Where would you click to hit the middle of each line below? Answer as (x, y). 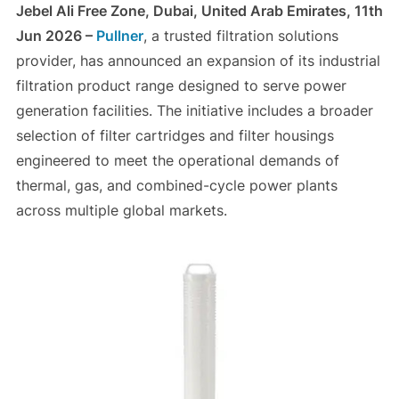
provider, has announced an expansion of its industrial (198, 61)
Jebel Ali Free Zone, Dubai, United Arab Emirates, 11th (199, 11)
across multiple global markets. (121, 211)
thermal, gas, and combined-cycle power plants (176, 186)
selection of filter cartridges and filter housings (175, 136)
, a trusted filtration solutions (240, 36)
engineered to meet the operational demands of (177, 161)
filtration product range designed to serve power (181, 86)
